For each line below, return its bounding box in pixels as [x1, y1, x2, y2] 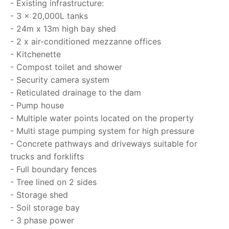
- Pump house [10, 100, 64, 110]
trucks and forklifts [10, 151, 84, 162]
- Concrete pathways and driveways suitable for [10, 139, 197, 149]
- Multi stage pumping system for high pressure [10, 126, 194, 136]
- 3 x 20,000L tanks [10, 11, 88, 21]
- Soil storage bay [10, 202, 80, 213]
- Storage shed [10, 190, 68, 200]
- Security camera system [10, 75, 109, 85]
